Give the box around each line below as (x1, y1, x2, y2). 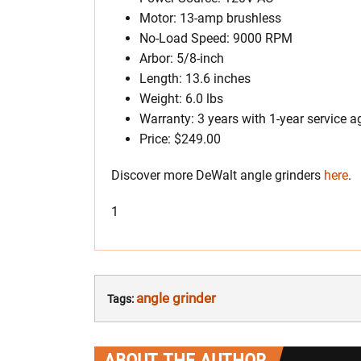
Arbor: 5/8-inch (139, 50, 224, 66)
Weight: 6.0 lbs (139, 90, 223, 106)
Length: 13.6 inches (139, 70, 251, 86)
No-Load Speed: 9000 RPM (139, 30, 293, 46)
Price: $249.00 (139, 131, 221, 147)
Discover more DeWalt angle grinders (111, 167, 324, 183)
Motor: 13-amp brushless (139, 10, 281, 26)
